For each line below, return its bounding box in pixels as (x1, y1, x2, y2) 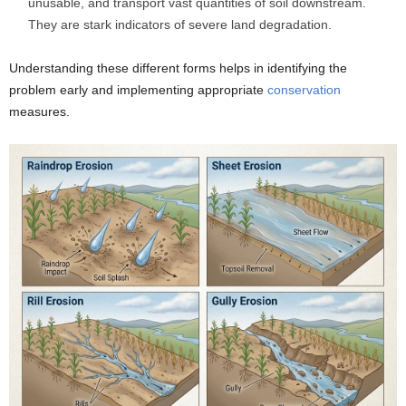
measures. (9, 104, 70, 120)
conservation (267, 82, 341, 98)
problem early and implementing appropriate (9, 82, 267, 98)
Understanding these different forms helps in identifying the (9, 61, 347, 76)
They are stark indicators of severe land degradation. (28, 17, 332, 33)
